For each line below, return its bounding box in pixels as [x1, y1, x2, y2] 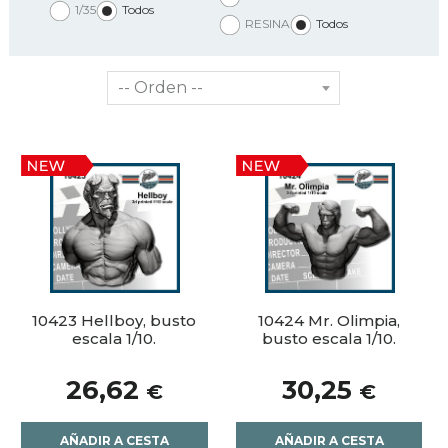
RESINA [244, 15, 290, 31]
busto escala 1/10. [262, 329, 397, 349]
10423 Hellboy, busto [32, 311, 197, 331]
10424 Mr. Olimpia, [258, 311, 401, 331]
